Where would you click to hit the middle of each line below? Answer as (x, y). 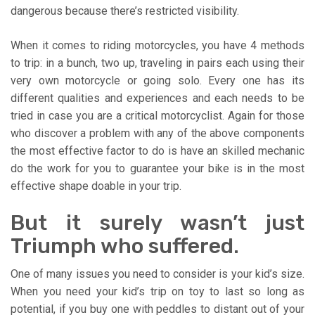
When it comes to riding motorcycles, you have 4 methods (157, 45)
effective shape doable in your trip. (96, 186)
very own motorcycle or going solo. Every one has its (157, 80)
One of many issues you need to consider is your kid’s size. (157, 274)
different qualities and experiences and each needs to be (157, 98)
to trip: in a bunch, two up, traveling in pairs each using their (157, 63)
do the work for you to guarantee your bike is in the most (157, 168)
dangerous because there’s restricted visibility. (125, 11)
